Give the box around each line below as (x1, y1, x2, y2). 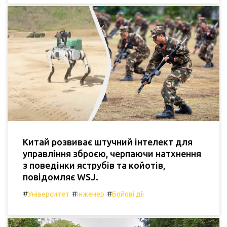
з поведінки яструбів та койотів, (23, 160, 165, 171)
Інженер (77, 190, 104, 199)
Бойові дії (112, 190, 144, 199)
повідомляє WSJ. (23, 172, 98, 182)
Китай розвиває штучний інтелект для (23, 137, 193, 147)
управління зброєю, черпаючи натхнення (23, 148, 201, 159)
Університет (28, 190, 69, 199)
